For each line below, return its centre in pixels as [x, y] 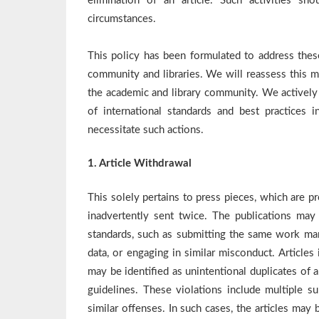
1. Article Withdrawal [140, 164]
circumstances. [122, 19]
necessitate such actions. [146, 130]
